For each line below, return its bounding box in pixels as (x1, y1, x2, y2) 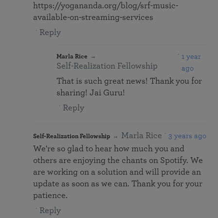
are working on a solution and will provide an (33, 168, 201, 177)
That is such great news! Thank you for (56, 77, 202, 86)
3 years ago (168, 132, 206, 140)
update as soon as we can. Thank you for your (33, 180, 202, 189)
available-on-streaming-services (33, 13, 153, 22)
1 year (182, 53, 201, 61)
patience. (33, 191, 68, 200)
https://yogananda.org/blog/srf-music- (33, 1, 178, 11)
